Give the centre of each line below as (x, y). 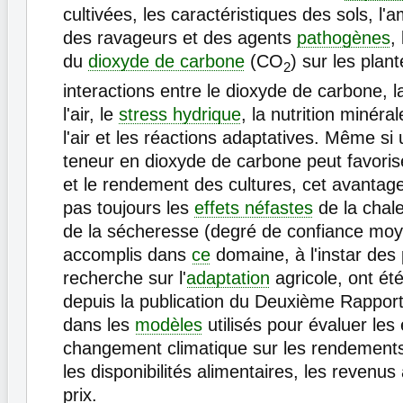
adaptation (228, 278)
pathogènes (344, 38)
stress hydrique (180, 115)
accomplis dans (127, 255)
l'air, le (91, 115)
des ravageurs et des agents (180, 38)
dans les (99, 325)
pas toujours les (129, 208)
